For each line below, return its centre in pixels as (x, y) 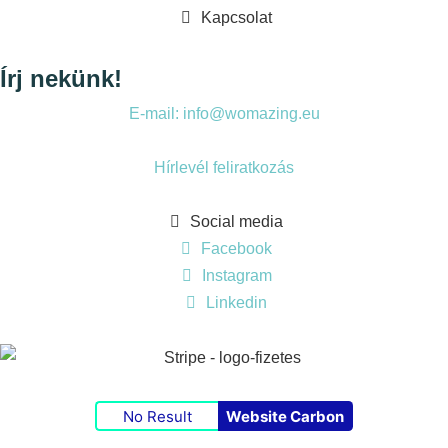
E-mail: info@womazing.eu (224, 114)
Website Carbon (284, 416)
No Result (157, 416)
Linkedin (236, 303)
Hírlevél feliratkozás (224, 168)
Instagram (236, 276)
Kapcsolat (236, 18)
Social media (236, 222)
